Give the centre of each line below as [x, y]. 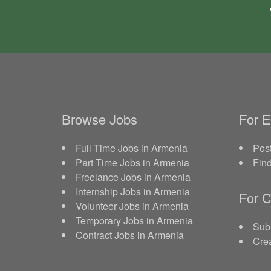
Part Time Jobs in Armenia [132, 162]
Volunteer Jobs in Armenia [132, 206]
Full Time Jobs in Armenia [132, 148]
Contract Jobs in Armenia [130, 235]
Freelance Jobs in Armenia [133, 177]
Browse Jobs [100, 119]
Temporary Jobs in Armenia [134, 220]
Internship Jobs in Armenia [133, 191]
